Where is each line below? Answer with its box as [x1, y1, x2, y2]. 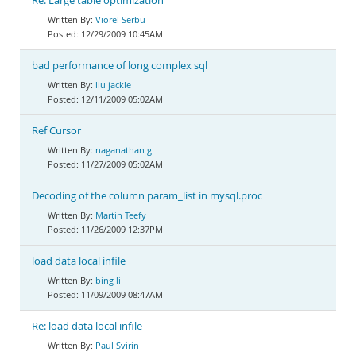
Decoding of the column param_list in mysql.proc [32, 189, 262, 203]
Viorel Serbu [95, 14, 145, 25]
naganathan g [95, 144, 152, 156]
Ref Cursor [32, 124, 81, 137]
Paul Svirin [95, 339, 139, 351]
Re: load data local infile [32, 319, 142, 333]
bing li [95, 274, 121, 286]
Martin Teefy [95, 209, 146, 221]
